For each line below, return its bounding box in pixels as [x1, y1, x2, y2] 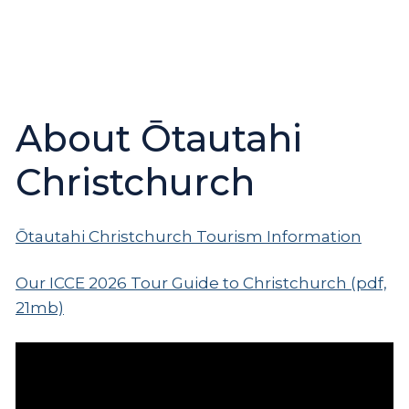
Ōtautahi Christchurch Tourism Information [16, 226, 362, 246]
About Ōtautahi [16, 115, 302, 161]
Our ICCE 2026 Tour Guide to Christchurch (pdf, [16, 273, 387, 292]
